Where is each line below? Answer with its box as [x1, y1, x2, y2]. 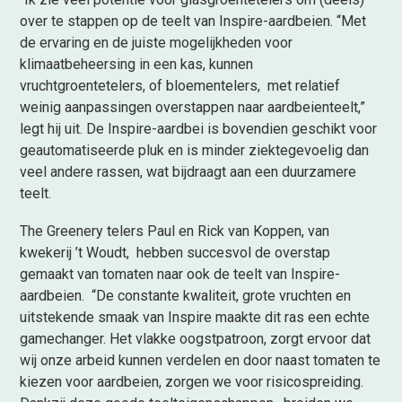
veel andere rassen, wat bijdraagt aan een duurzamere [20, 162, 357, 180]
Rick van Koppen [194, 222, 302, 240]
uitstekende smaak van [20, 308, 169, 326]
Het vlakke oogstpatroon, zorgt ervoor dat [109, 329, 371, 347]
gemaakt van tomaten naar [20, 265, 188, 283]
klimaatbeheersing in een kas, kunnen [20, 55, 254, 73]
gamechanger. [20, 329, 110, 347]
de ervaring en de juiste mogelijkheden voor [20, 33, 293, 51]
